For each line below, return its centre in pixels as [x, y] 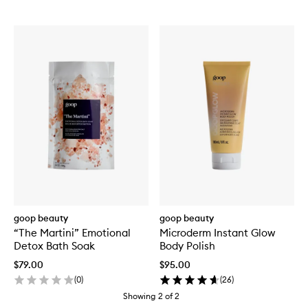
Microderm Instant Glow [217, 232]
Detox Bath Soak [54, 245]
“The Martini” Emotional [72, 232]
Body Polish [187, 245]
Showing [140, 296]
